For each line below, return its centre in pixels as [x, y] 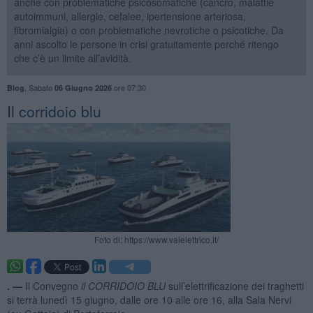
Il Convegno [53, 285]
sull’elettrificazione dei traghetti [234, 285]
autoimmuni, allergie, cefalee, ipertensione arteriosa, [130, 16]
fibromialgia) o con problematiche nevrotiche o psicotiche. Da [148, 30]
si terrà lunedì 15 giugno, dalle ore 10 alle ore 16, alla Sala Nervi [149, 299]
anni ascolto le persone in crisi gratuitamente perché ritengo [146, 44]
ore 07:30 [129, 87]
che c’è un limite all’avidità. [72, 58]
